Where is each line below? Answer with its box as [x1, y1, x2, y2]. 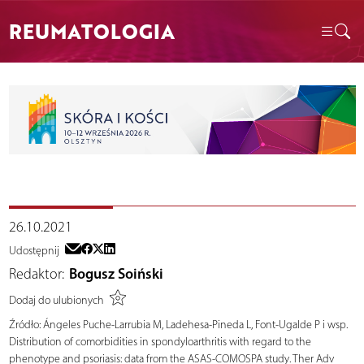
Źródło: [8, 317, 41, 331]
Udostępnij [8, 243, 59, 258]
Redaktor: [8, 264, 64, 283]
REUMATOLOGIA [8, 16, 175, 45]
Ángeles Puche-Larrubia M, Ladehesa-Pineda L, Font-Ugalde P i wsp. [40, 317, 348, 331]
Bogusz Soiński [69, 264, 163, 283]
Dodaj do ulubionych [8, 293, 104, 308]
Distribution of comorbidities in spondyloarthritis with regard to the [8, 334, 311, 349]
